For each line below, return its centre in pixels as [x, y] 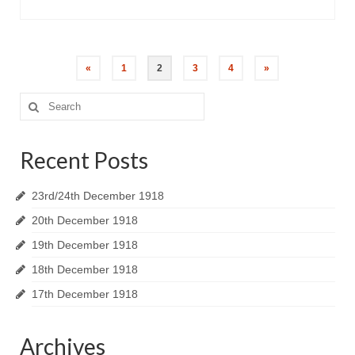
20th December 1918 [85, 220]
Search [38, 100]
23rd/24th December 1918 [98, 196]
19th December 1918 [85, 245]
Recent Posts [84, 160]
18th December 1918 [85, 269]
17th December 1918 [85, 294]
